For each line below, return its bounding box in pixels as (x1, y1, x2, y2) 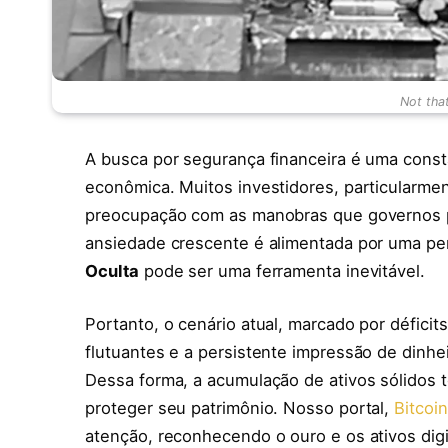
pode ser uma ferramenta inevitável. (138, 260, 425, 281)
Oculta (85, 260, 139, 281)
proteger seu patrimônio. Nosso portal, (85, 398, 395, 419)
